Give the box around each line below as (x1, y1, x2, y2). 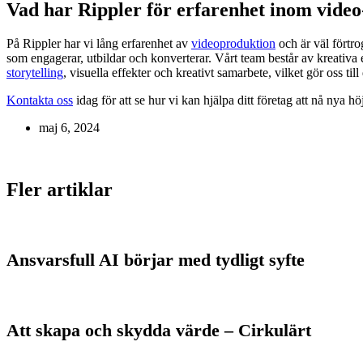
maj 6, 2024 (39, 121, 100, 135)
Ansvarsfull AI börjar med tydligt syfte (6, 250, 305, 271)
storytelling (6, 66, 63, 80)
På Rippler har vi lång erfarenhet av (6, 36, 191, 51)
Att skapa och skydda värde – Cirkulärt (6, 320, 311, 341)
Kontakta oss (6, 93, 73, 108)
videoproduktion (191, 36, 275, 51)
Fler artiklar (6, 179, 113, 201)
